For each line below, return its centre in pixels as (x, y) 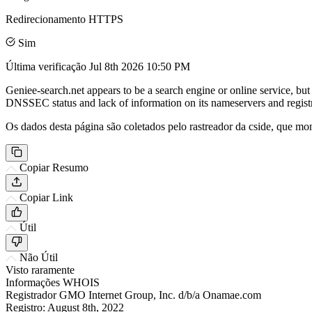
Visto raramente (40, 270)
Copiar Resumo (54, 167)
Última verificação (47, 66)
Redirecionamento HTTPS (64, 19)
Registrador (31, 295)
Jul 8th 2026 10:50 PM (140, 66)
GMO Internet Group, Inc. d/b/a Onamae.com (160, 295)
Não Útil (39, 257)
